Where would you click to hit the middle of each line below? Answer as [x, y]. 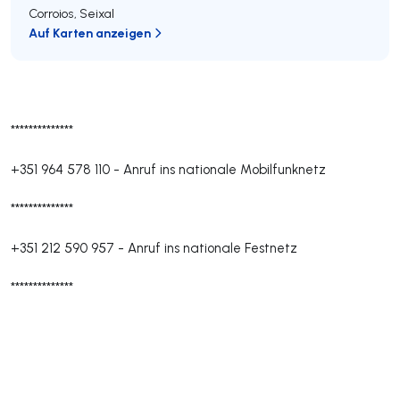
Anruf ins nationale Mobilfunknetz [225, 169]
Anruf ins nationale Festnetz [212, 248]
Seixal [97, 13]
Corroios [51, 13]
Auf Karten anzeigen [90, 33]
